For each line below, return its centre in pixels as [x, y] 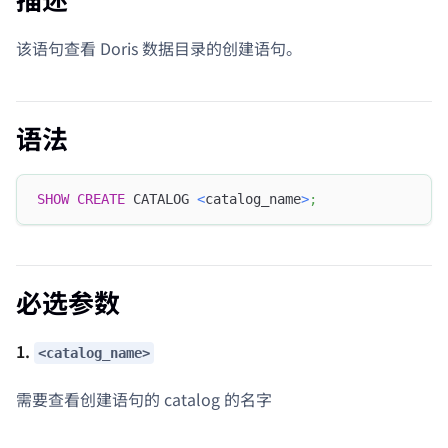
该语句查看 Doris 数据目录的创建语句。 [159, 47]
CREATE [101, 199]
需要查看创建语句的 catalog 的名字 [144, 399]
